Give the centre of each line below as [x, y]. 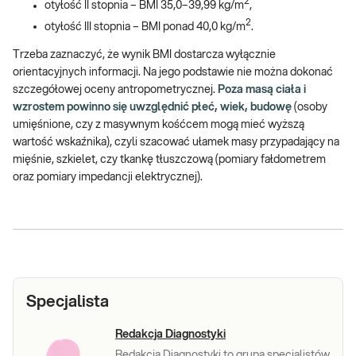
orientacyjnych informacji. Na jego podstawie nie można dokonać [173, 73]
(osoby [310, 108]
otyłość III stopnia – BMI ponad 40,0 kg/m [145, 27]
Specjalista [68, 302]
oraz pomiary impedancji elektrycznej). [108, 178]
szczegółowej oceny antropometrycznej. [115, 90]
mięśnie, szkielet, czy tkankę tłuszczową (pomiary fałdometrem [169, 160]
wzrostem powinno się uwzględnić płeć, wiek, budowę [152, 108]
